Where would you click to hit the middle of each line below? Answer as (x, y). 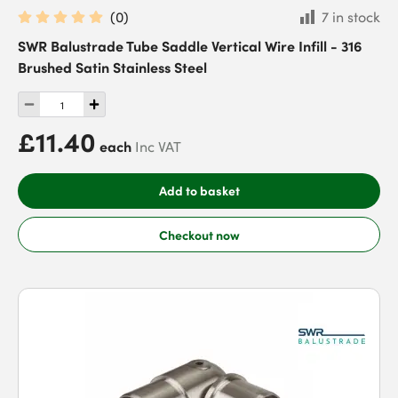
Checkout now (199, 234)
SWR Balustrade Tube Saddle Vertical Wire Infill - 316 (190, 45)
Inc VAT (158, 147)
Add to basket (199, 190)
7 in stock (351, 17)
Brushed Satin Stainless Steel (112, 67)
